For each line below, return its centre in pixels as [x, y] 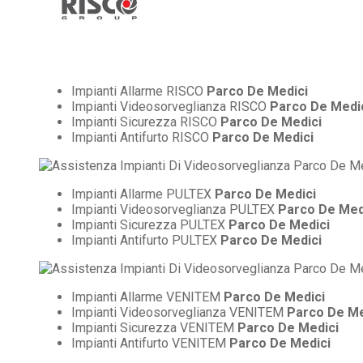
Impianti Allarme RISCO [139, 91]
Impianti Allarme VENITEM [147, 297]
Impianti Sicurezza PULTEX [150, 224]
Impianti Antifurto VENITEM [150, 343]
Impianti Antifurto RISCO [142, 137]
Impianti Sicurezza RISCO [146, 122]
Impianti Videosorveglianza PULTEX [175, 209]
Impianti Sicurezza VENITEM [154, 327]
